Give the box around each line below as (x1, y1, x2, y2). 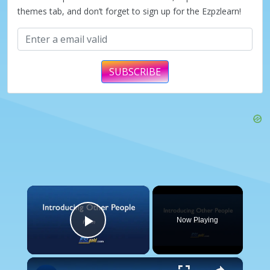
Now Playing (177, 215, 219, 224)
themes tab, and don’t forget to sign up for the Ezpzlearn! (17, 5, 241, 17)
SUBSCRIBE (109, 64, 161, 78)
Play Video (88, 227, 175, 248)
